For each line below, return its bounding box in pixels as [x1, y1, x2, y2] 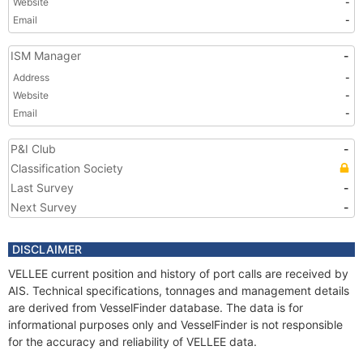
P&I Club [11, 142, 56, 156]
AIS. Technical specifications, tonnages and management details [8, 284, 349, 297]
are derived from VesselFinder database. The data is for [8, 301, 303, 314]
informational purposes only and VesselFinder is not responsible [8, 318, 343, 331]
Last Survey [11, 181, 74, 194]
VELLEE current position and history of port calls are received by [8, 267, 348, 280]
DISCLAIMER [12, 242, 82, 256]
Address [13, 71, 49, 83]
